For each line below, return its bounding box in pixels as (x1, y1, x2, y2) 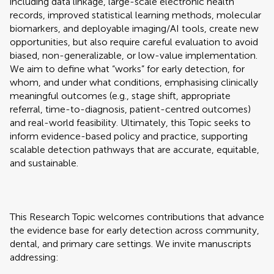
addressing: (10, 251, 59, 263)
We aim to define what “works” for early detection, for (10, 63, 245, 75)
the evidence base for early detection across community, (10, 224, 259, 236)
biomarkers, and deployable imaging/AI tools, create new (10, 23, 259, 34)
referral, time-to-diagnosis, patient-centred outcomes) (10, 103, 251, 115)
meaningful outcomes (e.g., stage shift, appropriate (10, 90, 231, 102)
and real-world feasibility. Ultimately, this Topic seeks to (10, 117, 251, 128)
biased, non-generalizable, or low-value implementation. (10, 50, 257, 61)
